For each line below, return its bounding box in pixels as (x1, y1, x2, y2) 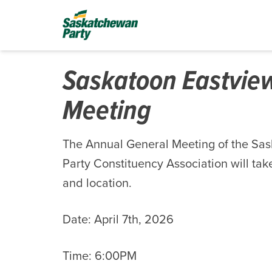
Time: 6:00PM (63, 246, 137, 265)
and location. (63, 174, 132, 192)
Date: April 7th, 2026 (63, 210, 174, 228)
